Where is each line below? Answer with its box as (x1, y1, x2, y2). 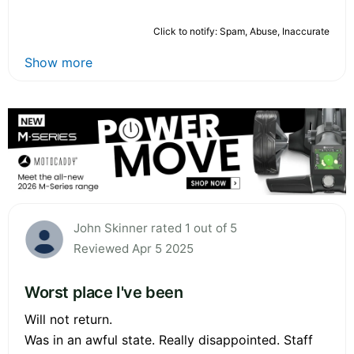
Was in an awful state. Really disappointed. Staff (24, 331, 313, 348)
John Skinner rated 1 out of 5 (73, 220, 237, 235)
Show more (24, 54, 92, 70)
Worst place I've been (24, 282, 183, 302)
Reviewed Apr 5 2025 (73, 240, 194, 256)
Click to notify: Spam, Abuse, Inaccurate (153, 24, 330, 37)
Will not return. (24, 311, 112, 327)
